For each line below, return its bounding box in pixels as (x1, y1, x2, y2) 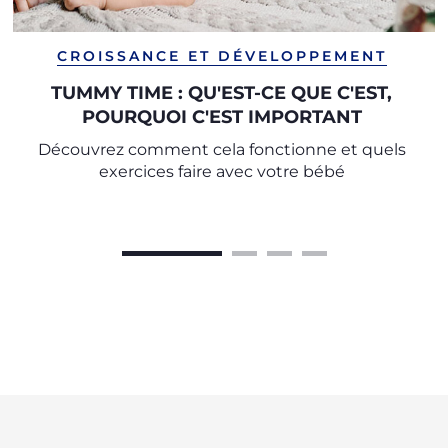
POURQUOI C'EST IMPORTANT (81, 106, 362, 128)
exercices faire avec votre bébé (98, 162, 345, 181)
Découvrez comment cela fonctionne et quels (37, 140, 406, 159)
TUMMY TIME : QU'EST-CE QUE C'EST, (51, 82, 392, 104)
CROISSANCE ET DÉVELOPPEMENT (56, 47, 387, 65)
